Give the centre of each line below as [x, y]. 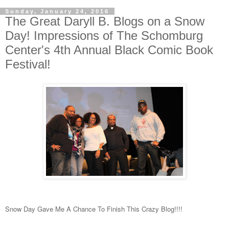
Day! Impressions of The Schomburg [104, 36]
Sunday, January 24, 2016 [57, 12]
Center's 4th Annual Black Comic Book [109, 50]
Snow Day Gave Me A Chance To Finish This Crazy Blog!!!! [94, 209]
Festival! [28, 64]
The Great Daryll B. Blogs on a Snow [105, 21]
